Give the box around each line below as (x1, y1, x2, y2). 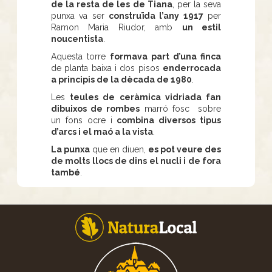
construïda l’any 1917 (109, 10, 203, 21)
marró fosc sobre (140, 103, 222, 114)
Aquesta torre (51, 51, 110, 61)
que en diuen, (90, 144, 148, 154)
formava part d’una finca (110, 51, 221, 61)
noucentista (51, 33, 103, 44)
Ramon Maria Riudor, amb (51, 22, 182, 32)
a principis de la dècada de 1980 (51, 74, 192, 84)
